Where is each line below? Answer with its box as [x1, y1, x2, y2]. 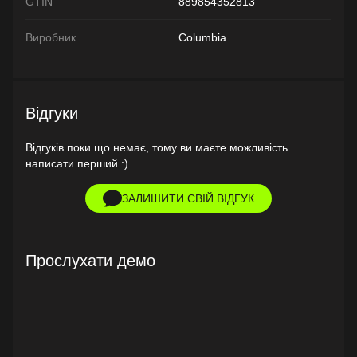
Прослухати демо [25, 251, 155, 269]
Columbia [178, 30, 226, 44]
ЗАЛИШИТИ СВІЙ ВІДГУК [122, 191, 254, 205]
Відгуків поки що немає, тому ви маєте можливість [25, 140, 288, 154]
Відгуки [25, 104, 78, 122]
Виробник [25, 30, 76, 44]
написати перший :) [25, 156, 128, 170]
